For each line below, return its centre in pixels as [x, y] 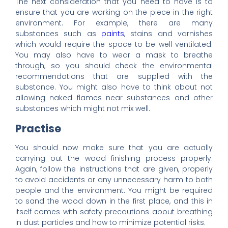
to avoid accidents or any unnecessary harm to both [114, 180]
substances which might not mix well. [82, 109]
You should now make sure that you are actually [114, 148]
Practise [38, 128]
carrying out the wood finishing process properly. [114, 159]
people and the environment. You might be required [114, 191]
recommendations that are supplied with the [114, 77]
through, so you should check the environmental [114, 66]
